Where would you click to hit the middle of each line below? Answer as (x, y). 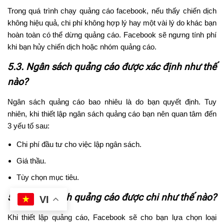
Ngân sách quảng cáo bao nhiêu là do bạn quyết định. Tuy (112, 101)
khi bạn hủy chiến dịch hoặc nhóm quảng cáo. (82, 46)
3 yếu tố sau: (28, 125)
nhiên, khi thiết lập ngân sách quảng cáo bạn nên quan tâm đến (112, 113)
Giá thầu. (31, 160)
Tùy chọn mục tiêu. (48, 177)
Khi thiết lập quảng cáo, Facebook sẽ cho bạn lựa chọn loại (112, 217)
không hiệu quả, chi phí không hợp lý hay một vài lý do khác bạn (112, 22)
